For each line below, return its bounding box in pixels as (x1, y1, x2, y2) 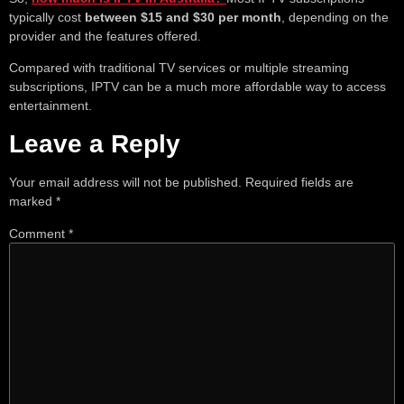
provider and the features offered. (9, 28, 201, 43)
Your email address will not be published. (9, 174, 242, 189)
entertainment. (9, 98, 92, 114)
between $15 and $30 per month (85, 9, 281, 24)
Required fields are (245, 174, 353, 189)
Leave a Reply (9, 129, 180, 158)
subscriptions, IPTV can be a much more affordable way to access (9, 79, 386, 95)
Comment (9, 226, 69, 242)
